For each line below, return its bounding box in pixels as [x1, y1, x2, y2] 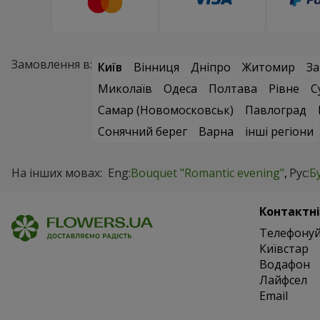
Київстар [259, 241, 309, 257]
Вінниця [134, 59, 179, 76]
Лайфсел [259, 272, 307, 289]
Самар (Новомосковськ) [98, 102, 234, 119]
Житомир [242, 59, 295, 76]
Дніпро [191, 59, 231, 76]
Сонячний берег [98, 124, 187, 140]
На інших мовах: [11, 165, 102, 181]
